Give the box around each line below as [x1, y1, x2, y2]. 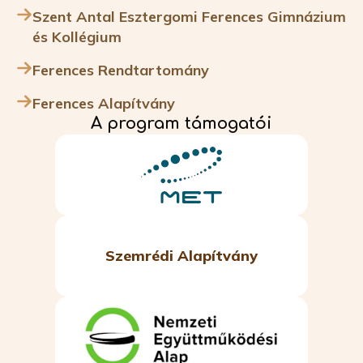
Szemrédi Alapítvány [105, 246, 258, 266]
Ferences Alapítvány [32, 93, 175, 113]
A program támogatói [91, 113, 272, 133]
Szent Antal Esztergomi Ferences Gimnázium [32, 6, 346, 26]
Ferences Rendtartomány [32, 60, 209, 79]
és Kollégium [32, 27, 122, 46]
